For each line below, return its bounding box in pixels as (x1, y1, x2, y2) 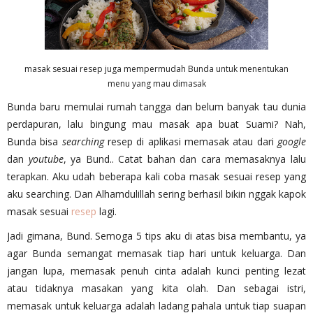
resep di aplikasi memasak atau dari (103, 134, 278, 148)
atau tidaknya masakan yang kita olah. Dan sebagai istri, (7, 281, 306, 295)
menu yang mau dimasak (107, 77, 206, 89)
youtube (28, 152, 64, 166)
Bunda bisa (7, 134, 62, 148)
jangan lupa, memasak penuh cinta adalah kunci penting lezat (7, 263, 306, 277)
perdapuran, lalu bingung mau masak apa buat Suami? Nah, (7, 117, 306, 131)
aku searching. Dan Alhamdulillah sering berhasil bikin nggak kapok (7, 187, 306, 201)
